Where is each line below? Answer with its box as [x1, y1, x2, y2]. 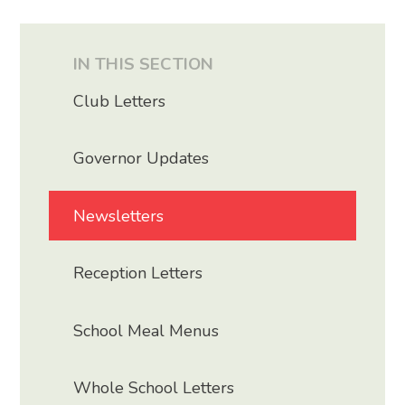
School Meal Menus [73, 319, 220, 342]
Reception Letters [73, 262, 203, 285]
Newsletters [73, 204, 165, 227]
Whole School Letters [73, 377, 235, 400]
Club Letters [73, 89, 166, 112]
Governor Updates [73, 147, 210, 170]
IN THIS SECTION [72, 52, 214, 77]
